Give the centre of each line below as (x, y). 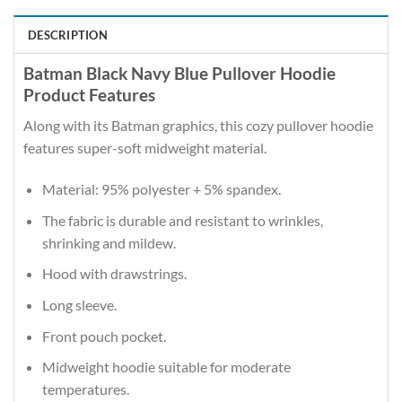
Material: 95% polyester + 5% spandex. (161, 189)
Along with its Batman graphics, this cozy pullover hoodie (198, 126)
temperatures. (85, 389)
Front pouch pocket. (104, 336)
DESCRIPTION (68, 35)
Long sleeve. (79, 305)
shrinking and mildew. (109, 242)
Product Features (89, 94)
